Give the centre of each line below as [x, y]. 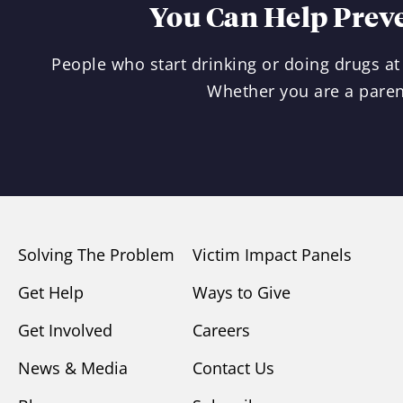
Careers [221, 331]
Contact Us [233, 368]
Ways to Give [242, 293]
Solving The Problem [96, 255]
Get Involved [65, 331]
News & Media [73, 368]
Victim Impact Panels [272, 255]
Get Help [51, 293]
